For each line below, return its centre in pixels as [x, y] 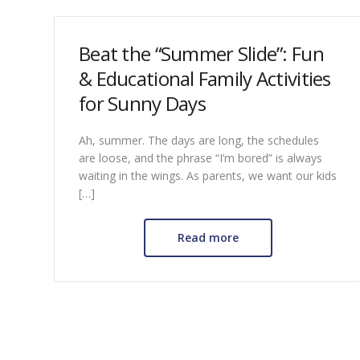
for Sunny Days [142, 103]
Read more [208, 237]
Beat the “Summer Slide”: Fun [201, 53]
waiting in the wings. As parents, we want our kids [208, 175]
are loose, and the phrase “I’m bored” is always [200, 157]
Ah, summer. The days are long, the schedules [199, 140]
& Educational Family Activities [205, 78]
